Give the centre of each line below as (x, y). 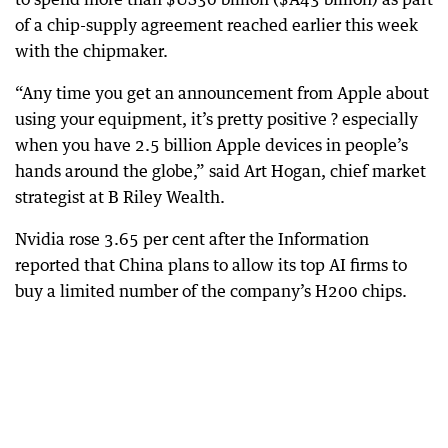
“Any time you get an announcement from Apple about (222, 93)
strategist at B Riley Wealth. (120, 197)
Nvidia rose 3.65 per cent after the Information (192, 239)
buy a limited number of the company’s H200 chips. (211, 291)
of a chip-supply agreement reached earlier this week (216, 25)
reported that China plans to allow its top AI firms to (211, 265)
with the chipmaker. (91, 51)
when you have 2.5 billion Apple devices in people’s (211, 145)
